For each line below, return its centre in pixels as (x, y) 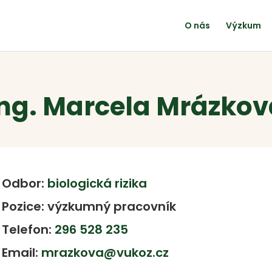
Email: (22, 252)
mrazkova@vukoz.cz (105, 252)
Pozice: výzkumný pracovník (89, 206)
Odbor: (25, 183)
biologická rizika (97, 183)
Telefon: (29, 229)
